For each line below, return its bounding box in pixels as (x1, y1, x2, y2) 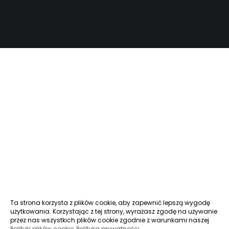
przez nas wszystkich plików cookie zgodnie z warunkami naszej (10, 216, 209, 224)
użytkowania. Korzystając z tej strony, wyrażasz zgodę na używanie (10, 207, 217, 216)
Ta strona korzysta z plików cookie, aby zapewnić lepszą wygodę (10, 198, 210, 207)
